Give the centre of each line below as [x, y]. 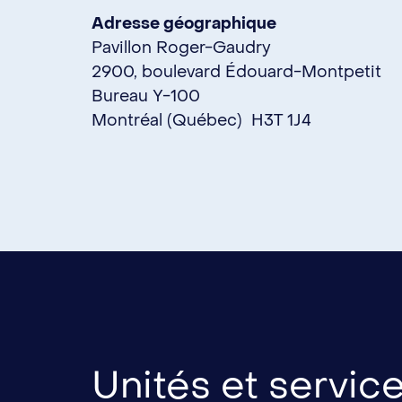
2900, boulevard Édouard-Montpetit [236, 72]
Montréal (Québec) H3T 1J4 [201, 120]
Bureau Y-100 [146, 96]
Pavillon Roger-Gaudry [181, 48]
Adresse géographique [184, 23]
